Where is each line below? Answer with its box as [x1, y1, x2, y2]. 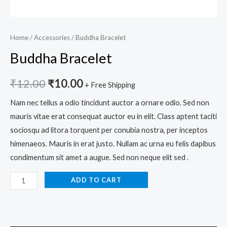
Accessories [34, 33, 70, 42]
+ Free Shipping [85, 80, 135, 89]
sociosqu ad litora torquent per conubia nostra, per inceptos [10, 126, 208, 135]
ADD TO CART [70, 175, 122, 184]
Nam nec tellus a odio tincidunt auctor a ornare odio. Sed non [10, 98, 209, 107]
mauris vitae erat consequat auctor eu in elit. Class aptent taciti [10, 112, 217, 121]
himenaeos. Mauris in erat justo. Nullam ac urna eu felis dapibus [10, 139, 216, 148]
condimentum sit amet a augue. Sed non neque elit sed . [10, 153, 188, 162]
